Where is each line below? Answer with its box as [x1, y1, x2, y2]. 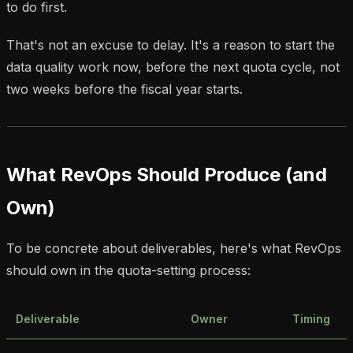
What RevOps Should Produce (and [6, 162, 327, 186]
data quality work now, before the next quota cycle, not [6, 58, 340, 75]
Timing [292, 311, 330, 325]
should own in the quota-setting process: [6, 262, 251, 278]
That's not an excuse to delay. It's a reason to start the [6, 36, 335, 53]
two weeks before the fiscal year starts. [6, 80, 243, 97]
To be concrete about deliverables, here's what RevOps [6, 240, 341, 256]
